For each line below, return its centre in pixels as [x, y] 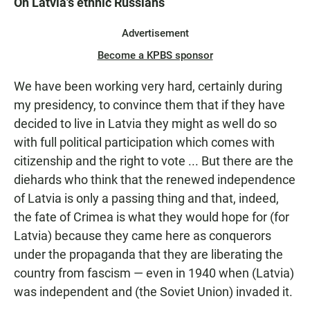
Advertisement [155, 34]
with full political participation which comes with [144, 143]
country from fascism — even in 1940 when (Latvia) [154, 273]
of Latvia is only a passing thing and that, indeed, [146, 199]
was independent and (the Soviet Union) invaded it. [153, 292]
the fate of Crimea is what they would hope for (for [152, 217]
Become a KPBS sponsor [155, 56]
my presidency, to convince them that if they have [149, 105]
